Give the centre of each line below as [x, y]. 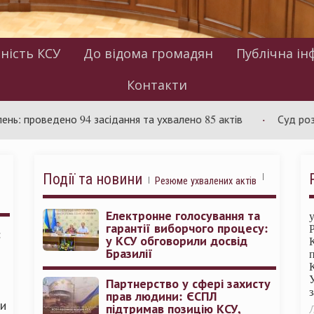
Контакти [157, 85]
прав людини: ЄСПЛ [161, 296]
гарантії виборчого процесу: [187, 228]
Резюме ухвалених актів [206, 180]
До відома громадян [148, 53]
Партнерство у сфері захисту [188, 283]
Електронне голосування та [183, 215]
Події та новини [93, 178]
